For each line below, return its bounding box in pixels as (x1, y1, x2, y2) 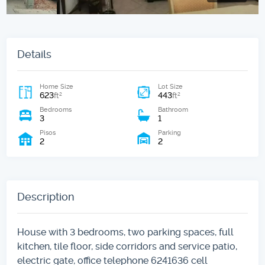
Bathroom (158, 105, 188, 114)
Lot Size (158, 82, 183, 91)
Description (17, 190, 75, 203)
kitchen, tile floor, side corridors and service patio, (17, 240, 238, 252)
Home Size (40, 82, 74, 91)
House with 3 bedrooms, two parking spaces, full (17, 226, 234, 238)
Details (17, 47, 52, 60)
